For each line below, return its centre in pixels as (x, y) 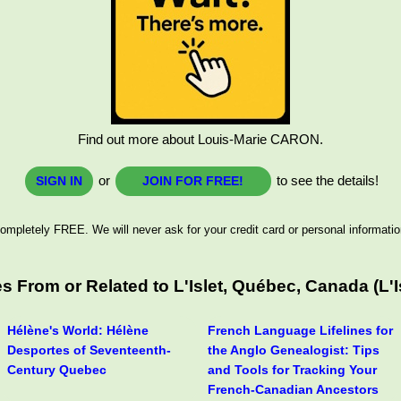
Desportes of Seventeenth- (89, 350)
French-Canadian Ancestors (293, 389)
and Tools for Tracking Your (292, 369)
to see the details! (325, 181)
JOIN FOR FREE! (193, 181)
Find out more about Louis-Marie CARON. (200, 140)
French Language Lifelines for (300, 330)
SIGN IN (59, 181)
